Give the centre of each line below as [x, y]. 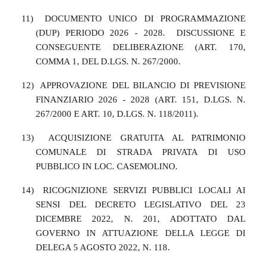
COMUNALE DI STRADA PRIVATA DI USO [141, 152]
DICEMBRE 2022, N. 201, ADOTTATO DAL [141, 218]
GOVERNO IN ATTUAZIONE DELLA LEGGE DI [141, 233]
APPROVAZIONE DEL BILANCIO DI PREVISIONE [143, 85]
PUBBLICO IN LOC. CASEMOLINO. [107, 166]
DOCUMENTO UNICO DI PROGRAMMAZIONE [145, 18]
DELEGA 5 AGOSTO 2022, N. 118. [103, 247]
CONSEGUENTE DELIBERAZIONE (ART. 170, [141, 47]
